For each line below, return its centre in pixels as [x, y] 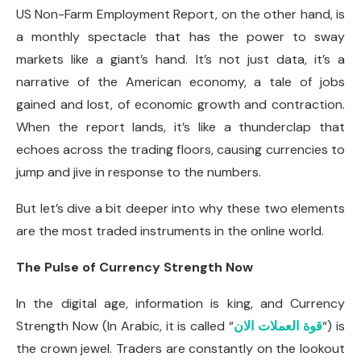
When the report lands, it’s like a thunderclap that [180, 127]
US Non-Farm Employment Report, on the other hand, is [180, 14]
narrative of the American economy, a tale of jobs [180, 82]
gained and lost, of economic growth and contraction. [180, 104]
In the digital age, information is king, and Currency [180, 303]
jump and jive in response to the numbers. [139, 172]
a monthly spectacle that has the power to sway [180, 37]
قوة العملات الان [278, 326]
